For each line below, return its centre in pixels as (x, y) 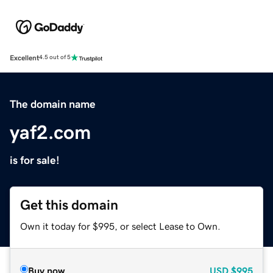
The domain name (53, 104)
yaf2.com (50, 132)
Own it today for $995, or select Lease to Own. (120, 226)
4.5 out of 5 (55, 58)
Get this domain (69, 205)
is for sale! (35, 160)
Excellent (24, 58)
